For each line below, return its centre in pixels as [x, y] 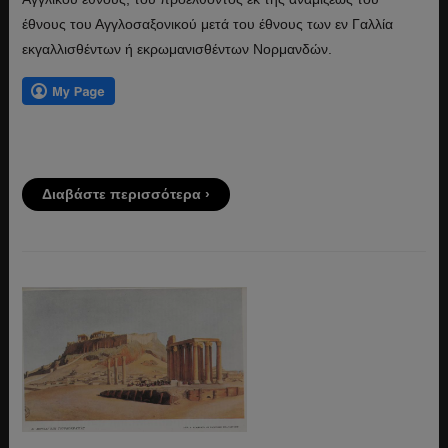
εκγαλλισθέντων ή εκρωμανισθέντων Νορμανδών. [176, 48]
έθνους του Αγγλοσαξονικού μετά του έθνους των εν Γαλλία [207, 23]
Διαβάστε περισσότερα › [125, 193]
